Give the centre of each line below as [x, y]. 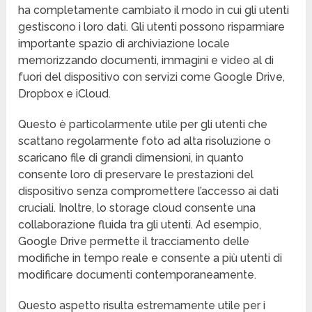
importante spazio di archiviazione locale [124, 44]
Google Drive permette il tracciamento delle [134, 242]
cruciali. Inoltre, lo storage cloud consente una [137, 208]
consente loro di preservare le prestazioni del [136, 175]
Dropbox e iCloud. [65, 94]
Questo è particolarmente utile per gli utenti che [143, 125]
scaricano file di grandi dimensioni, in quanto [131, 158]
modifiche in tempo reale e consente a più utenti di [150, 258]
